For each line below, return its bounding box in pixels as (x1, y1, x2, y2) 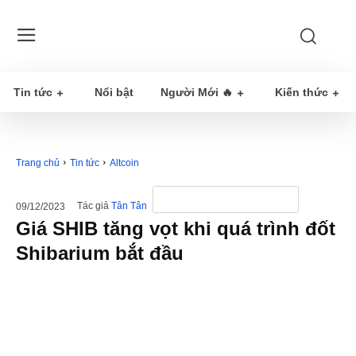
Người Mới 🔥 (161, 86, 233, 99)
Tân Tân (111, 200, 147, 212)
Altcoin (110, 157, 139, 168)
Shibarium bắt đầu (16, 242, 184, 264)
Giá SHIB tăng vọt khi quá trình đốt (16, 218, 335, 239)
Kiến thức (275, 86, 328, 99)
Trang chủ (16, 157, 60, 168)
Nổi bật (95, 86, 133, 99)
